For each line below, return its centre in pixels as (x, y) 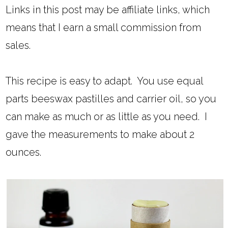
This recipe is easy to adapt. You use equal (105, 81)
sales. (18, 46)
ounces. (24, 152)
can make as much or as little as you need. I (107, 117)
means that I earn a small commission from (104, 28)
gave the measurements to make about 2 (100, 135)
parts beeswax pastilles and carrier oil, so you (111, 99)
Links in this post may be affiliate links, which (108, 10)
